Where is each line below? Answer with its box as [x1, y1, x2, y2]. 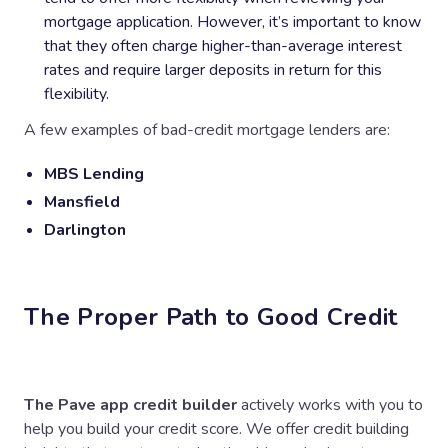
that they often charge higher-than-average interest [44, 34, 402, 57]
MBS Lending [44, 162, 144, 185]
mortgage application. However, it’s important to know [44, 10, 421, 33]
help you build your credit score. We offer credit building [24, 417, 409, 440]
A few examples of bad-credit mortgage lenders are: [24, 118, 390, 141]
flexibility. [44, 82, 109, 105]
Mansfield [44, 190, 120, 213]
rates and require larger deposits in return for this [44, 58, 382, 81]
